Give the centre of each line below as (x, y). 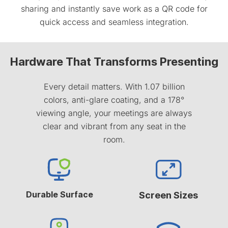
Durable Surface (59, 195)
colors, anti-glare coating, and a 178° (114, 100)
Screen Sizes (169, 195)
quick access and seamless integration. (114, 22)
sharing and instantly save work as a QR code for (114, 8)
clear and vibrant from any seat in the (114, 126)
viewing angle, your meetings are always (114, 113)
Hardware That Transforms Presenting (114, 62)
